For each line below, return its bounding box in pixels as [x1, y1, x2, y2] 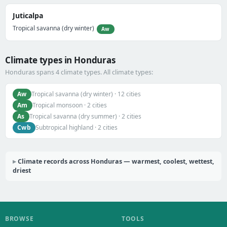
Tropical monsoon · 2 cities [32, 101, 107, 110]
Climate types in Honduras [5, 54, 116, 66]
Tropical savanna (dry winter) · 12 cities [31, 90, 141, 99]
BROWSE [5, 214, 34, 223]
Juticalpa [13, 11, 43, 21]
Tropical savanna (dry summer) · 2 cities [29, 112, 141, 121]
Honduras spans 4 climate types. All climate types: [5, 67, 153, 77]
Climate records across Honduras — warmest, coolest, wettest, [18, 157, 214, 166]
